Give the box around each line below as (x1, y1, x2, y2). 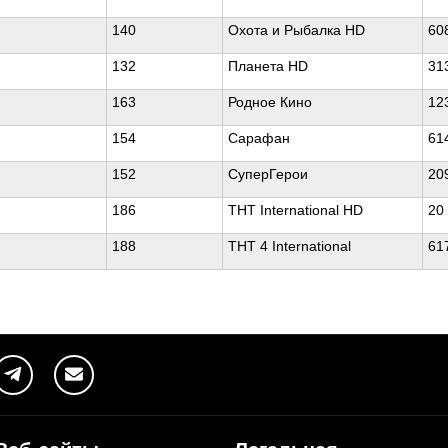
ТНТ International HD (228, 202, 363, 218)
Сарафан (228, 130, 290, 146)
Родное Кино (228, 94, 312, 110)
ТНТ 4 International (228, 238, 351, 254)
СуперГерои (228, 166, 308, 182)
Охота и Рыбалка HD (228, 22, 365, 38)
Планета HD (228, 58, 308, 74)
